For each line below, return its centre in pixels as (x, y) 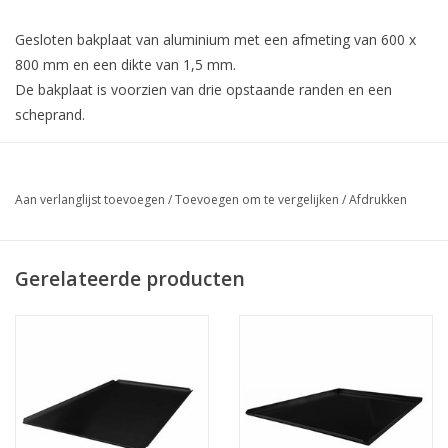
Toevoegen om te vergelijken (258, 199)
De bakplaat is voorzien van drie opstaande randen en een (203, 89)
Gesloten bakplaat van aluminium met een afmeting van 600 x (215, 39)
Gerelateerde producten (130, 278)
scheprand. (50, 114)
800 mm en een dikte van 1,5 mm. (127, 64)
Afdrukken (378, 199)
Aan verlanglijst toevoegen (90, 199)
